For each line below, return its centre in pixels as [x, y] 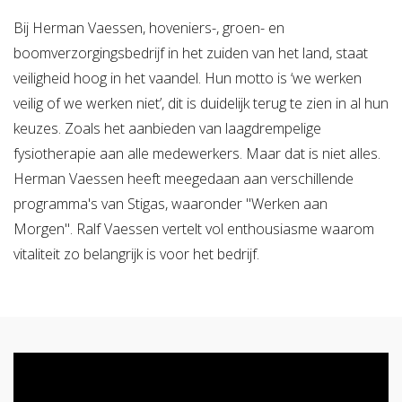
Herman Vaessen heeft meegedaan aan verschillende [184, 178]
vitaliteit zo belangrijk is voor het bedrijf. [136, 253]
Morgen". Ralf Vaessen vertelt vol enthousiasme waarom [194, 228]
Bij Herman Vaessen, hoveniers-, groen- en [149, 27]
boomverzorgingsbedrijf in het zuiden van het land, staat [191, 52]
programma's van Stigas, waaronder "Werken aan [170, 203]
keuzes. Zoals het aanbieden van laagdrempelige [167, 128]
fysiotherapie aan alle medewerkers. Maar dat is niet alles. [197, 153]
